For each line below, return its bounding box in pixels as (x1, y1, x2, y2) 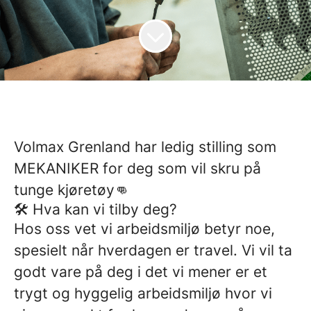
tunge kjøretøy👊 (14, 181, 129, 199)
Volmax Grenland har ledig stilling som (14, 138, 276, 155)
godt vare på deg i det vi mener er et (14, 263, 267, 280)
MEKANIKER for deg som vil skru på (14, 160, 261, 177)
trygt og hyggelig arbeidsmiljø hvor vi (14, 285, 272, 302)
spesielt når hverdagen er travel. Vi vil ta (14, 242, 292, 259)
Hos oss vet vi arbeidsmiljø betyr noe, (14, 220, 275, 237)
